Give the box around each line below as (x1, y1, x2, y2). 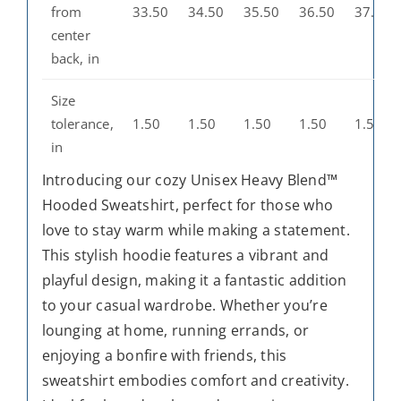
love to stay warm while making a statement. (41, 219, 350, 240)
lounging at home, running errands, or (41, 320, 310, 340)
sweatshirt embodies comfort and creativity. (41, 370, 349, 390)
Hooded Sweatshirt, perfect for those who (41, 194, 334, 215)
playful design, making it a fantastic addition (41, 269, 347, 290)
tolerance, (50, 114, 114, 132)
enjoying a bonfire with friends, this (41, 345, 287, 365)
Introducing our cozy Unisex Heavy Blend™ (41, 169, 338, 190)
